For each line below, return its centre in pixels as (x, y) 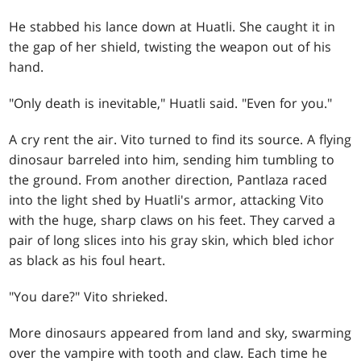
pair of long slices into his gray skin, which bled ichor (172, 241)
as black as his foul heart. (87, 261)
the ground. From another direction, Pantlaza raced (168, 180)
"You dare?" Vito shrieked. (89, 297)
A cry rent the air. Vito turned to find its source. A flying (180, 140)
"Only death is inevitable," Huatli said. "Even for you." (171, 104)
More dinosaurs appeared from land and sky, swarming (180, 333)
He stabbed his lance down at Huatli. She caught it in (172, 27)
